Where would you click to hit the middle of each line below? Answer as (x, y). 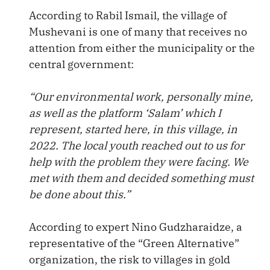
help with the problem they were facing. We (139, 162)
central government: (81, 64)
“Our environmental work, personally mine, (141, 97)
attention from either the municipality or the (142, 48)
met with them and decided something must (141, 178)
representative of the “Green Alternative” (134, 243)
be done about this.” (80, 194)
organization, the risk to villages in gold (130, 259)
